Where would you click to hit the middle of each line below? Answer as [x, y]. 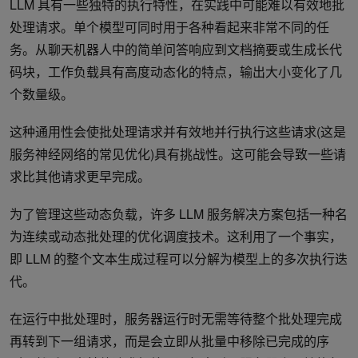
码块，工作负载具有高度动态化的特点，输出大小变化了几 [176, 71]
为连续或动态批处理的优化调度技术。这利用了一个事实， [176, 236]
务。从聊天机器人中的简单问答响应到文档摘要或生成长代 [176, 49]
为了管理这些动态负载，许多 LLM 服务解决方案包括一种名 [179, 213]
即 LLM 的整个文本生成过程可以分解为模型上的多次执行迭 [179, 258]
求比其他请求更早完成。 [80, 176]
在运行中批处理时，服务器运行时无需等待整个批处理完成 [176, 318]
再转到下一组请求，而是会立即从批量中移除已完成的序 [169, 340]
